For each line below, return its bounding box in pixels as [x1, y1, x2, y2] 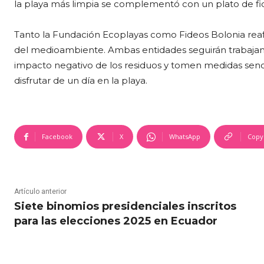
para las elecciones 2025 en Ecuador [14, 214, 217, 228]
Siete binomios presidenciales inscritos [14, 200, 236, 213]
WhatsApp [169, 132, 200, 141]
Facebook [42, 132, 72, 141]
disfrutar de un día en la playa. [14, 75, 147, 87]
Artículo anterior [14, 187, 67, 196]
